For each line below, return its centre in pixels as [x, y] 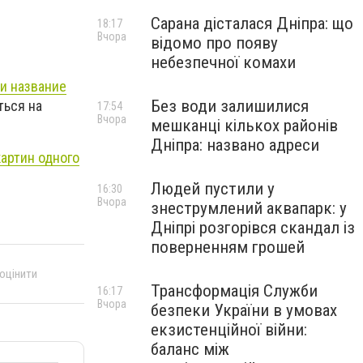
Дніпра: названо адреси [235, 145]
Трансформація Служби [234, 291]
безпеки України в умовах [244, 310]
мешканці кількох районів [244, 126]
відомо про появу [214, 43]
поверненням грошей [228, 247]
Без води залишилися [230, 106]
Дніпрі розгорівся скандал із [253, 228]
